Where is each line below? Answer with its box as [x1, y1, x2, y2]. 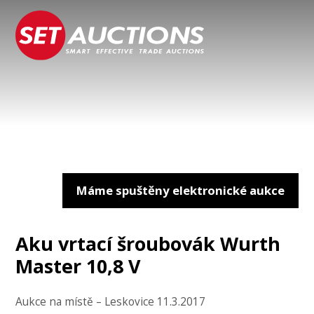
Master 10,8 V [15, 253, 142, 280]
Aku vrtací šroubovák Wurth [15, 231, 281, 257]
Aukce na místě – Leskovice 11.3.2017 [15, 294, 206, 310]
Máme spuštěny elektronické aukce [76, 182, 285, 198]
